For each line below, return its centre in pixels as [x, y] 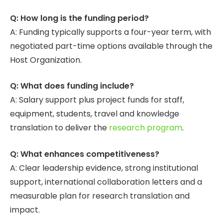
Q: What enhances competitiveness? [85, 154]
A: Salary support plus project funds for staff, [97, 100]
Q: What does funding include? [72, 86]
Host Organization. [46, 60]
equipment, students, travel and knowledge [95, 114]
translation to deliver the [59, 128]
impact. [25, 210]
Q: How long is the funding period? [79, 18]
